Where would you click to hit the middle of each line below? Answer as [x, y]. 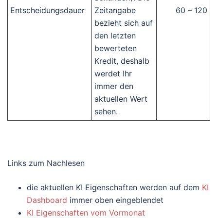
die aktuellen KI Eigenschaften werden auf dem [114, 187]
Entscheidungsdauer [47, 10]
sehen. [106, 111]
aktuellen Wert [121, 99]
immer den [114, 86]
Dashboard [47, 200]
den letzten [115, 35]
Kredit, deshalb [122, 61]
